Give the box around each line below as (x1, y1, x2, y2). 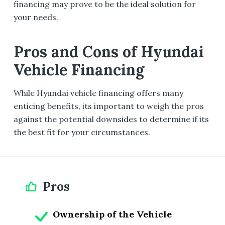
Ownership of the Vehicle (52, 208, 172, 220)
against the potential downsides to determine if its (13, 114, 209, 124)
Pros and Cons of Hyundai (13, 42, 204, 61)
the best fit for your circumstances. (13, 127, 150, 137)
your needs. (13, 12, 58, 23)
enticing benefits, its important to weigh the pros (13, 100, 204, 111)
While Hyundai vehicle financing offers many (13, 87, 183, 98)
